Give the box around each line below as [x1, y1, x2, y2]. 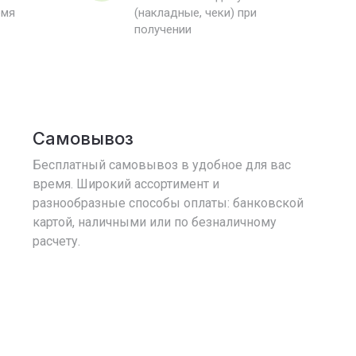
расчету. [33, 234, 80, 249]
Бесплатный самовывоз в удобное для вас [33, 157, 291, 172]
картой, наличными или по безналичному [33, 215, 277, 230]
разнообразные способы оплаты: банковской [33, 195, 304, 211]
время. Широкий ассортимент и [33, 176, 219, 192]
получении [133, 22, 192, 37]
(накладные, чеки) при [133, 6, 257, 20]
